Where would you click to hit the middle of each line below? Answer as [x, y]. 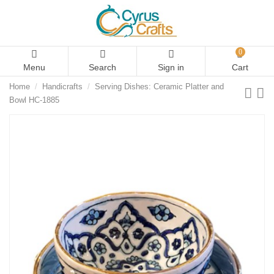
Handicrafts [62, 87]
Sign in [171, 67]
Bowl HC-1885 [34, 100]
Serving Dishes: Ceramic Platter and [159, 87]
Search [102, 67]
